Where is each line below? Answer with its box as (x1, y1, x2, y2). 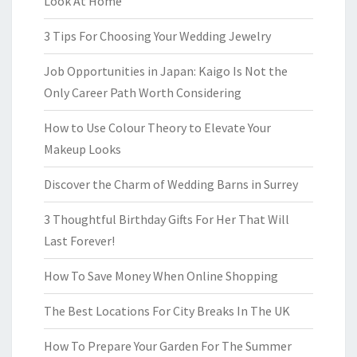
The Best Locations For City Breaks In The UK (44, 303, 290, 319)
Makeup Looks (44, 141, 121, 157)
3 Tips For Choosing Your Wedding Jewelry (44, 28, 271, 44)
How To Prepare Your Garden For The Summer (44, 338, 292, 354)
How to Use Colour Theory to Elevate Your (44, 120, 271, 135)
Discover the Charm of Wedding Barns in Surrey (44, 176, 298, 192)
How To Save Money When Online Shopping (44, 268, 278, 284)
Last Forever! (44, 233, 115, 249)
